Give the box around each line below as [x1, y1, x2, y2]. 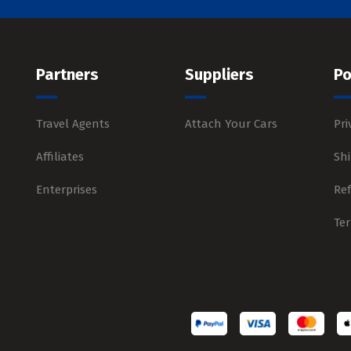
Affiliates [36, 150, 84, 164]
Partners [36, 65, 99, 84]
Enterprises [36, 183, 97, 197]
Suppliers [185, 65, 254, 84]
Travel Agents [36, 117, 110, 131]
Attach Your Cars [185, 117, 277, 131]
